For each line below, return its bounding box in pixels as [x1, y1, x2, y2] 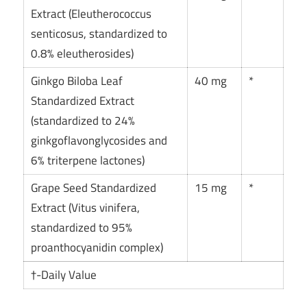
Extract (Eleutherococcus [31, 5, 152, 23]
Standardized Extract [31, 92, 135, 110]
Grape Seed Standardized [31, 179, 157, 197]
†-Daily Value [31, 266, 97, 284]
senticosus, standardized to [31, 25, 168, 43]
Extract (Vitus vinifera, [31, 199, 140, 217]
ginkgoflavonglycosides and [31, 132, 168, 150]
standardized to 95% [31, 219, 133, 237]
